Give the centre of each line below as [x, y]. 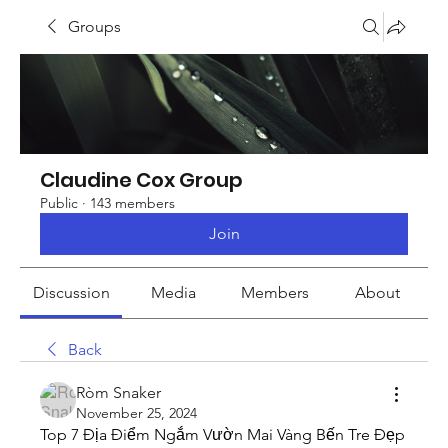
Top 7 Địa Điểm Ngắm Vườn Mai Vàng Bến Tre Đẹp [222, 434]
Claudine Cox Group [141, 180]
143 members [132, 203]
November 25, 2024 [136, 413]
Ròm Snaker [118, 392]
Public [59, 203]
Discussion [71, 292]
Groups [94, 26]
